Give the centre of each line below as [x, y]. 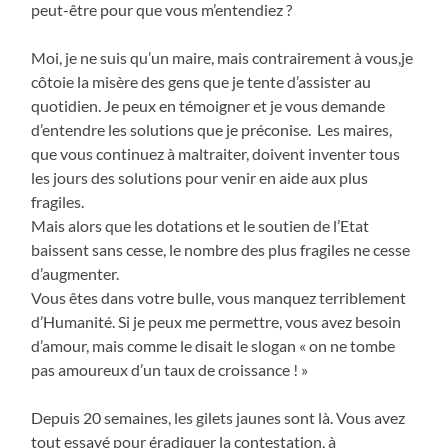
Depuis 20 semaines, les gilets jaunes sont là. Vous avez [218, 417]
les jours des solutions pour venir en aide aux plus [200, 177]
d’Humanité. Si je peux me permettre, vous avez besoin [216, 321]
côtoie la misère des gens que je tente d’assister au [201, 81]
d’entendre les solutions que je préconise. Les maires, [212, 129]
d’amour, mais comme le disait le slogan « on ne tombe [213, 345]
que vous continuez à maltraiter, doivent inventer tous [216, 153]
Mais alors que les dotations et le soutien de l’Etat [200, 225]
